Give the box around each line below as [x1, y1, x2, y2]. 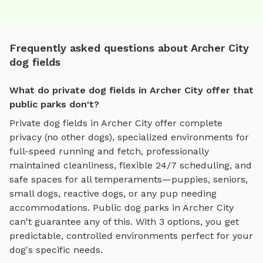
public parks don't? [9, 98, 99, 110]
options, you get [164, 215, 239, 227]
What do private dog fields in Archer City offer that [9, 84, 254, 96]
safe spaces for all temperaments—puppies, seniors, [9, 173, 248, 185]
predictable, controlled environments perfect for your [9, 230, 253, 241]
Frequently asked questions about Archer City [9, 41, 249, 54]
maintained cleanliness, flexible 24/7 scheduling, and [9, 159, 252, 171]
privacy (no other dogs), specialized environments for [9, 131, 249, 143]
